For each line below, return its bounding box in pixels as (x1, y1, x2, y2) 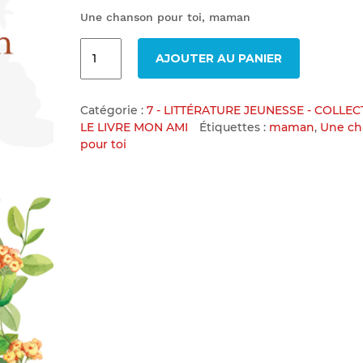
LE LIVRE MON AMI (79, 120, 188, 135)
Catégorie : (79, 103, 147, 118)
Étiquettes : (199, 120, 269, 135)
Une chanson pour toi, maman (79, 11, 250, 24)
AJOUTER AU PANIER (155, 51, 282, 66)
